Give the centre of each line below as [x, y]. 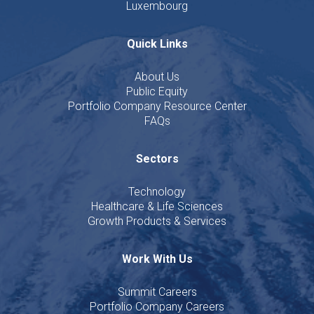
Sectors [157, 158]
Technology [157, 191]
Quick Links [157, 43]
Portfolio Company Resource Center [157, 106]
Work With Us [157, 259]
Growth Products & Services [157, 221]
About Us [157, 76]
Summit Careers [157, 292]
